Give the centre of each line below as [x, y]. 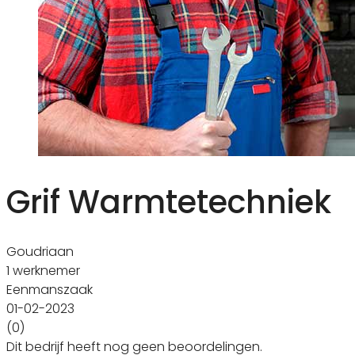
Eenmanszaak [50, 289]
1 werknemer [43, 270]
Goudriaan [40, 251]
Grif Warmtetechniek [169, 202]
